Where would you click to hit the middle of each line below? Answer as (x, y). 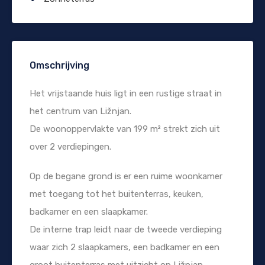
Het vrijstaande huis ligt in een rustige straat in (126, 93)
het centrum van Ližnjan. (80, 111)
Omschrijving (59, 65)
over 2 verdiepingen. (70, 146)
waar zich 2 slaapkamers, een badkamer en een (125, 247)
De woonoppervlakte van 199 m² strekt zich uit (125, 129)
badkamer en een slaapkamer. (89, 211)
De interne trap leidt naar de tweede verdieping (126, 229)
